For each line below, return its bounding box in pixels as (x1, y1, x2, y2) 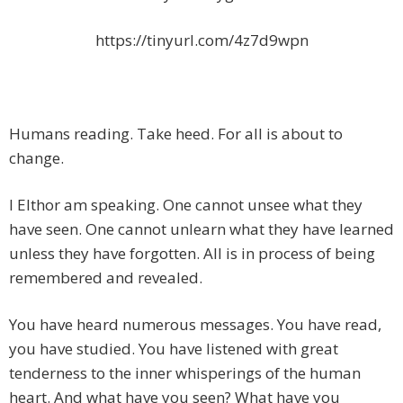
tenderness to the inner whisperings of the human (9, 363, 361, 384)
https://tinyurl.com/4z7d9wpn (94, 30, 309, 51)
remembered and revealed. (9, 267, 202, 289)
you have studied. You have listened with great (9, 338, 338, 360)
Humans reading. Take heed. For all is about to (9, 123, 343, 145)
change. (9, 148, 64, 169)
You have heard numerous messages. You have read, (9, 314, 381, 336)
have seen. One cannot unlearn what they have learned (9, 219, 394, 240)
